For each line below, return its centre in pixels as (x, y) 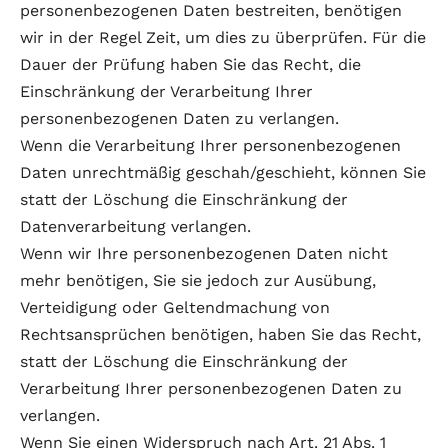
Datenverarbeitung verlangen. (135, 226)
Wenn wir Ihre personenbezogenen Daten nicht (204, 253)
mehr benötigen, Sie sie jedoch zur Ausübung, (198, 280)
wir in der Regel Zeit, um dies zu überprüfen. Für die (223, 37)
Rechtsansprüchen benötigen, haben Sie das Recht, (220, 334)
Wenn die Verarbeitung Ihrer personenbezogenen (210, 145)
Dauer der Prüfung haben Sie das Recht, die (190, 64)
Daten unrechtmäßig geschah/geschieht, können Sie (223, 172)
